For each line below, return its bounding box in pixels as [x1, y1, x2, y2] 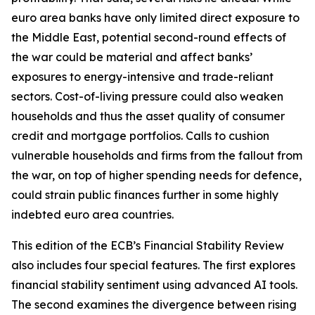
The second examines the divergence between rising [11, 297, 297, 311]
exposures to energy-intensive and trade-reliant [11, 70, 274, 84]
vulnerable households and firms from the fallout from [11, 148, 302, 162]
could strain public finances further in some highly [11, 188, 278, 202]
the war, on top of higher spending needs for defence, [11, 168, 302, 182]
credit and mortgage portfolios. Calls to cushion [11, 129, 269, 143]
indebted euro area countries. [11, 207, 174, 221]
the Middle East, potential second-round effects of [11, 30, 286, 44]
